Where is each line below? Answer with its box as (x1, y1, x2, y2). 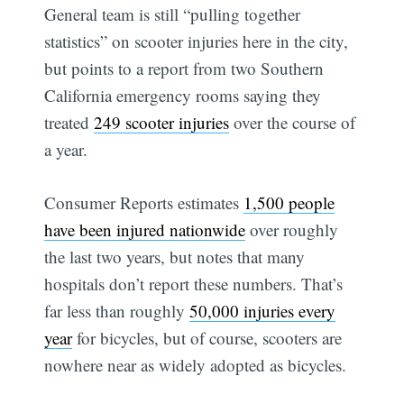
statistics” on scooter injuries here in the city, (44, 30, 349, 53)
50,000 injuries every (189, 298, 336, 322)
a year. (44, 138, 88, 161)
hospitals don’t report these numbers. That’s (44, 271, 344, 295)
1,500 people (243, 190, 335, 214)
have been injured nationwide (44, 217, 246, 241)
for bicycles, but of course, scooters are (72, 326, 343, 349)
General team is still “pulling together (44, 3, 301, 26)
